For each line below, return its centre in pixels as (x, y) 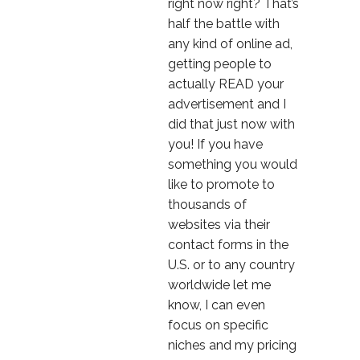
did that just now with (231, 124)
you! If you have (215, 144)
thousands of (207, 205)
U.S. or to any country (231, 265)
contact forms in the (228, 245)
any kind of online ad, (230, 44)
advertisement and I (227, 104)
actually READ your (226, 84)
